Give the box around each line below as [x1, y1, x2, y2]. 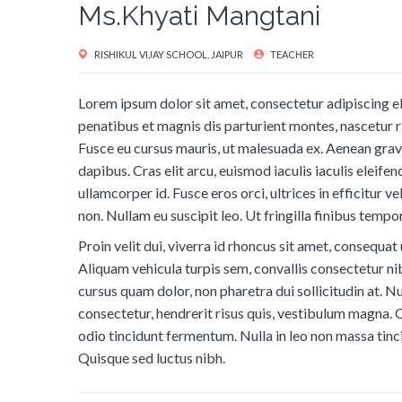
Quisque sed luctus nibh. [78, 349, 225, 367]
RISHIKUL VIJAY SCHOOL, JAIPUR [92, 48, 243, 60]
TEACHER [268, 48, 314, 60]
